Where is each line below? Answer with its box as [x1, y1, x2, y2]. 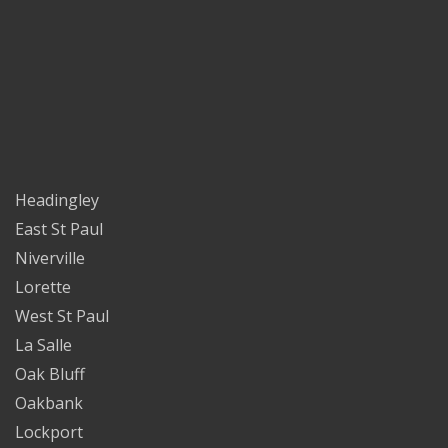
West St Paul [15, 304, 109, 327]
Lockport [15, 420, 83, 443]
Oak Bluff [15, 362, 85, 385]
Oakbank [15, 391, 83, 414]
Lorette [15, 275, 71, 298]
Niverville [15, 246, 85, 269]
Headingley [15, 188, 99, 211]
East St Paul [15, 217, 103, 240]
